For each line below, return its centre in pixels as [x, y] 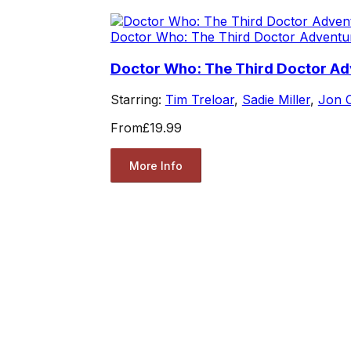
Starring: [138, 100]
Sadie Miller [276, 100]
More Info [156, 165]
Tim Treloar [199, 100]
